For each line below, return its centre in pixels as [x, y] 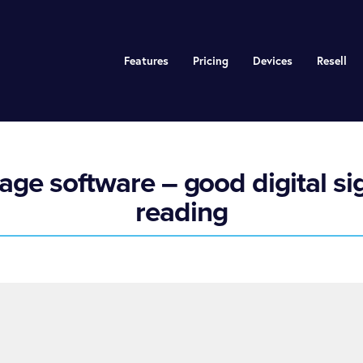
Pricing [210, 61]
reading [181, 212]
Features [146, 61]
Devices [272, 61]
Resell [331, 61]
